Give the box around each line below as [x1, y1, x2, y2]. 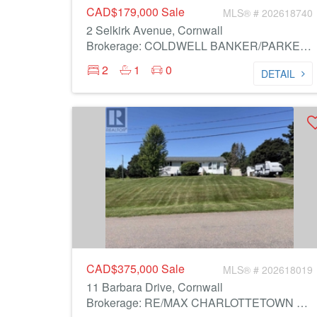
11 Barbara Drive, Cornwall [86, 279, 223, 295]
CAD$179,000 [86, 4, 161, 20]
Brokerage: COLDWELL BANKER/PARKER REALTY [300, 38, 311, 54]
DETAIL [261, 67, 295, 81]
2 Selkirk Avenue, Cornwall [86, 22, 223, 38]
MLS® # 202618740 [223, 6, 313, 20]
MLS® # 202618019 [223, 263, 313, 277]
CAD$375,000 [86, 260, 161, 277]
